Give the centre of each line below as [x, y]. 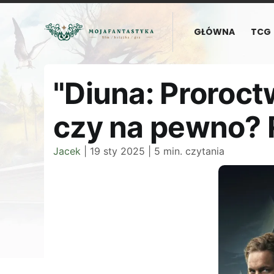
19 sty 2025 [117, 151]
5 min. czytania [189, 151]
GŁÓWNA [215, 32]
